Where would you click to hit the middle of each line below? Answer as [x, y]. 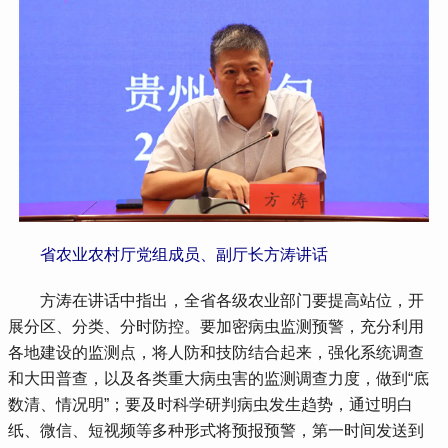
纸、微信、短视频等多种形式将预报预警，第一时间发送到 [216, 430]
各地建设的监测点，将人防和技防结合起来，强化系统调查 [216, 352]
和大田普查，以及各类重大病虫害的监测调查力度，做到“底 [219, 378]
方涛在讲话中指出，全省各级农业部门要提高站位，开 [216, 300]
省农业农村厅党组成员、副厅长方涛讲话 [184, 254]
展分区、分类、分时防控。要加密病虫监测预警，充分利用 [216, 326]
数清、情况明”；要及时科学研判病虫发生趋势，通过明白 [211, 404]
